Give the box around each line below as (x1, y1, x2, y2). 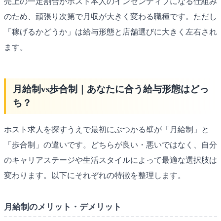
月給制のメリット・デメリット (4, 202, 121, 212)
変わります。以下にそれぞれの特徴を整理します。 (4, 171, 185, 180)
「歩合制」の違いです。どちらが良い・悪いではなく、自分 (4, 141, 217, 149)
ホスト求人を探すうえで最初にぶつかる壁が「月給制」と (4, 125, 209, 134)
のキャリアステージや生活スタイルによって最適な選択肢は (4, 156, 217, 165)
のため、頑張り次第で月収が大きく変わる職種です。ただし (4, 12, 217, 21)
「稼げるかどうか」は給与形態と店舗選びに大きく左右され (4, 28, 217, 37)
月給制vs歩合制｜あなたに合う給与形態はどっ (12, 84, 209, 95)
